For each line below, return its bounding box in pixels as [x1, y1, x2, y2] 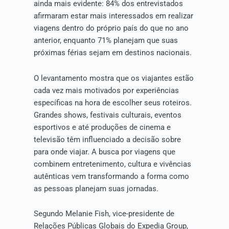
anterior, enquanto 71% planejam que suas [33, 36, 178, 45]
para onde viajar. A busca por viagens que [33, 147, 175, 156]
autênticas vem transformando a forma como [33, 171, 189, 181]
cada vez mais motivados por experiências [33, 85, 179, 95]
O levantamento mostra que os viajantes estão [33, 73, 194, 83]
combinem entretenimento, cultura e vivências [33, 159, 191, 169]
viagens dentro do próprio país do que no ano [33, 24, 189, 33]
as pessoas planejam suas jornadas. [33, 184, 158, 193]
